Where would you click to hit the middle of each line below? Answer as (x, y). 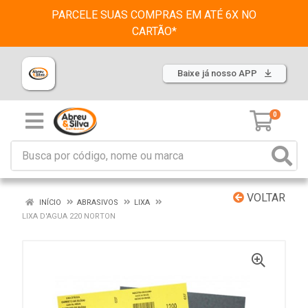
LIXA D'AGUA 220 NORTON (69, 216)
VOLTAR (265, 198)
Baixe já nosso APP (218, 73)
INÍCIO (49, 202)
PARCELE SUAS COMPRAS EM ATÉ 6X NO (154, 15)
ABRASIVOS (98, 202)
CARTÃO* (154, 31)
